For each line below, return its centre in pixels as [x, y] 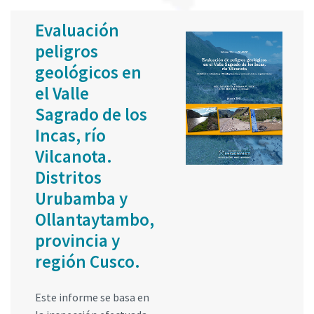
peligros [67, 52]
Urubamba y [81, 199]
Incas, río [70, 136]
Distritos [68, 178]
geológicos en [88, 73]
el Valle [62, 94]
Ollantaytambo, [95, 220]
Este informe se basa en [92, 298]
